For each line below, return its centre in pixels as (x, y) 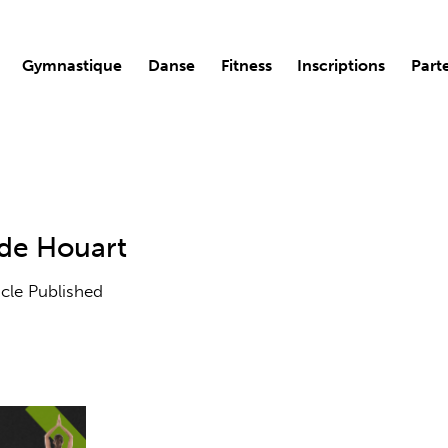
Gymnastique (72, 65)
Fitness (246, 65)
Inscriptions (341, 65)
